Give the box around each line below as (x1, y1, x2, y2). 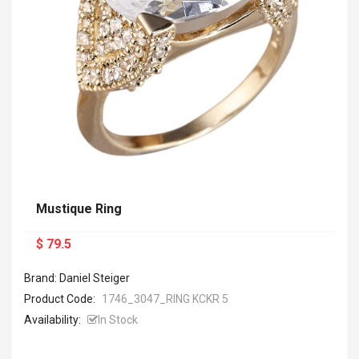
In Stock (98, 313, 138, 326)
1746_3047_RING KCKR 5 (102, 292, 228, 305)
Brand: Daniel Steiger (24, 272, 130, 284)
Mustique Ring (36, 201, 122, 216)
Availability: (24, 313, 81, 326)
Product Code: (24, 292, 98, 305)
